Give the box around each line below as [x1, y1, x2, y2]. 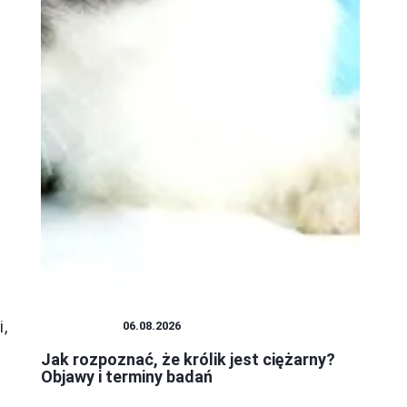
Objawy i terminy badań [41, 367, 213, 387]
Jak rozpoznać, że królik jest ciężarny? [41, 350, 335, 370]
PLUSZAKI [50, 319, 114, 333]
